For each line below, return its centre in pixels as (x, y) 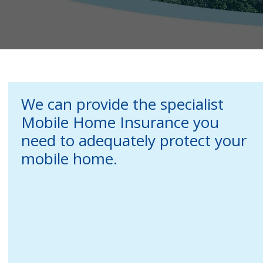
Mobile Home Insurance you (120, 122)
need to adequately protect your (134, 140)
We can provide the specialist (122, 104)
